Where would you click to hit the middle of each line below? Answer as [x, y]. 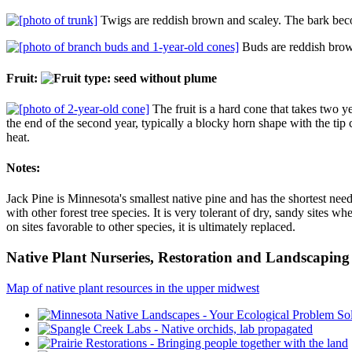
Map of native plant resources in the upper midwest [133, 288]
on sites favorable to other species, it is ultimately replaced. [151, 227]
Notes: [23, 168]
